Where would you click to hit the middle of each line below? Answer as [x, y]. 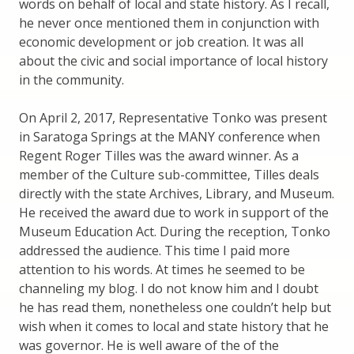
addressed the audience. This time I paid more [154, 251]
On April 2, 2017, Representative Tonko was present [173, 118]
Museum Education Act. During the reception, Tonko [175, 232]
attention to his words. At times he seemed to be [162, 270]
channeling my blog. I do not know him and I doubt [169, 289]
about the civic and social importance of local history [173, 61]
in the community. [72, 80]
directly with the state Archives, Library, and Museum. [177, 194]
